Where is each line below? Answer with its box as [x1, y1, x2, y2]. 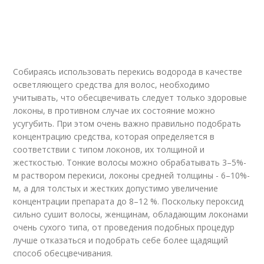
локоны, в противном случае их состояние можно [13, 105, 216, 116]
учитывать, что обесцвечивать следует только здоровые [13, 92, 247, 103]
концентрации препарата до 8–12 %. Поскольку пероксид [13, 196, 244, 207]
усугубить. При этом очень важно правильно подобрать [13, 118, 242, 129]
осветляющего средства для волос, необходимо [13, 79, 210, 90]
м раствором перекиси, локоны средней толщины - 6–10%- [13, 170, 250, 181]
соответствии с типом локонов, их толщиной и [13, 144, 205, 155]
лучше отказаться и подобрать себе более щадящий [13, 235, 229, 246]
